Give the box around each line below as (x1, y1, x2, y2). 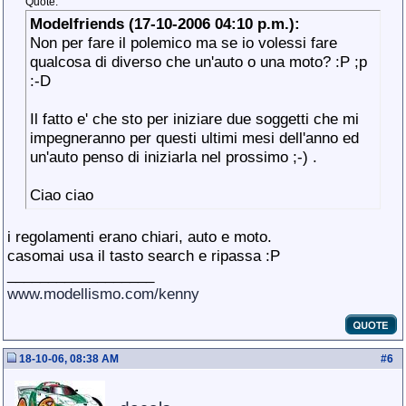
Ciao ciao (30, 186, 93, 204)
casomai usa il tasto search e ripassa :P (7, 246, 280, 265)
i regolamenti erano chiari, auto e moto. (7, 227, 272, 246)
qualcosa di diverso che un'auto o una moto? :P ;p (30, 53, 372, 71)
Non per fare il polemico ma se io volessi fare (30, 34, 337, 52)
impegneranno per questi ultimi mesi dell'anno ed (30, 129, 359, 147)
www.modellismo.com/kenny (7, 285, 199, 303)
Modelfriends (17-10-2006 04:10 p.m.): (30, 14, 300, 33)
